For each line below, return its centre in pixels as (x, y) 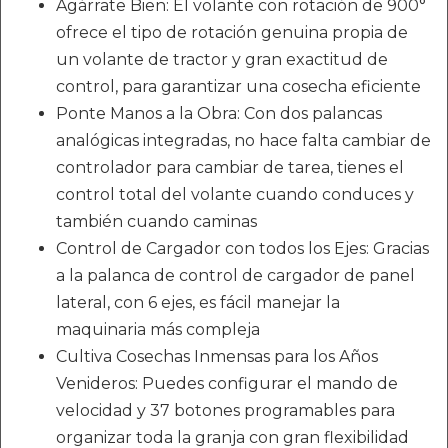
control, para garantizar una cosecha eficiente (238, 87)
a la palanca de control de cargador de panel (235, 276)
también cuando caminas (156, 222)
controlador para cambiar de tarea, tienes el (230, 168)
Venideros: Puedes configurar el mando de (227, 384)
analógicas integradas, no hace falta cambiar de (243, 141)
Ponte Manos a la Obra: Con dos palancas (219, 114)
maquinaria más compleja (158, 330)
